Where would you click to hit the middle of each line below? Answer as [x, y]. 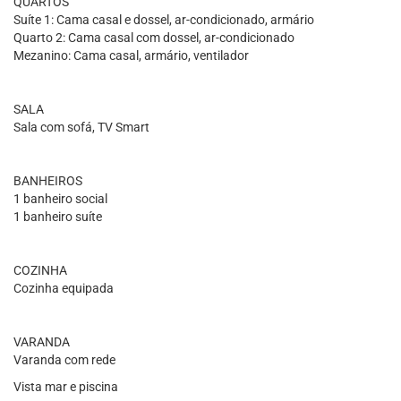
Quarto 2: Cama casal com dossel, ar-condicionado [154, 38]
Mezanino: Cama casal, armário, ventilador [131, 55]
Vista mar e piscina [66, 387]
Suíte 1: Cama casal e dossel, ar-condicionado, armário [164, 20]
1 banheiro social [60, 199]
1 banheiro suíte [58, 217]
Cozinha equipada [64, 288]
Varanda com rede [64, 360]
